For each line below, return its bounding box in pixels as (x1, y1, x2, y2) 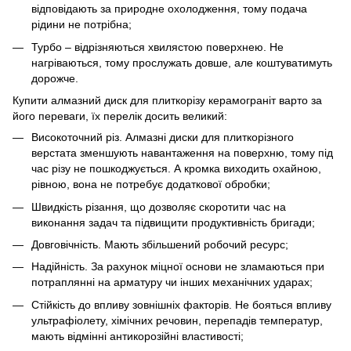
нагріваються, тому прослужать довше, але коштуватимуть (31, 56, 332, 69)
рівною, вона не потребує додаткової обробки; (31, 178, 270, 191)
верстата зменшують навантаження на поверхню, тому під (31, 147, 333, 160)
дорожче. (31, 71, 78, 85)
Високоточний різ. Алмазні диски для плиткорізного (31, 131, 294, 144)
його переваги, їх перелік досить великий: (13, 110, 227, 123)
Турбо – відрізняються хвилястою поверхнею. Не (31, 40, 284, 53)
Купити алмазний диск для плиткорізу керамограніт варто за (13, 94, 322, 107)
